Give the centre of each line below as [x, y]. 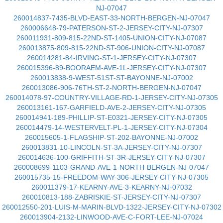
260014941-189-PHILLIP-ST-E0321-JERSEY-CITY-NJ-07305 [111, 117]
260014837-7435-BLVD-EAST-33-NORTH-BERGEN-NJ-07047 [111, 18]
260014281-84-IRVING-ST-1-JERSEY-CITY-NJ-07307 [111, 58]
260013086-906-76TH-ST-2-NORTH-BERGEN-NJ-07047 [111, 88]
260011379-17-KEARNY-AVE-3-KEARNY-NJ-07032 [111, 187]
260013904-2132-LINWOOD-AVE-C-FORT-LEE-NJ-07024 [111, 217]
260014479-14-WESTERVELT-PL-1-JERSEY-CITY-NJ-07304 [111, 127]
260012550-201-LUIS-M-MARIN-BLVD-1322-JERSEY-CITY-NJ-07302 [111, 207]
